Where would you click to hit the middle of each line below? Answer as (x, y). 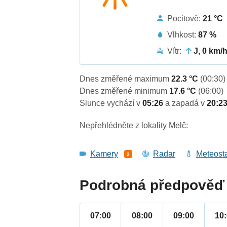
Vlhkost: (183, 34)
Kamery (104, 154)
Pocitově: (185, 18)
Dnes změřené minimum (125, 91)
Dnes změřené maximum (126, 79)
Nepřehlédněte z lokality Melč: (134, 126)
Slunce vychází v (111, 103)
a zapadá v (186, 103)
